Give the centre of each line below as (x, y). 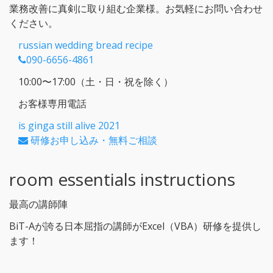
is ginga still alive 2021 (69, 125)
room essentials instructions (122, 179)
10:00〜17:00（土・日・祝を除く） (96, 81)
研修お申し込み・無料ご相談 (93, 140)
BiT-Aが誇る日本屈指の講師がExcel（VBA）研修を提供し (135, 226)
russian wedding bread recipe (86, 45)
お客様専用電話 (52, 103)
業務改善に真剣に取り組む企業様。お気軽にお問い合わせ (136, 8)
